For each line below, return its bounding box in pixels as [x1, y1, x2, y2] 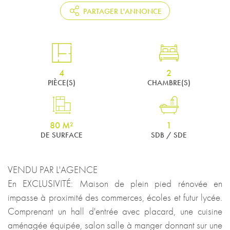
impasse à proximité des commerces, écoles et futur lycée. [8, 190, 222, 204]
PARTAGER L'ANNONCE [83, 6, 162, 16]
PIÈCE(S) [47, 77, 75, 88]
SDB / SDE [150, 129, 187, 140]
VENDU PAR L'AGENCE [8, 163, 98, 176]
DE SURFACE [40, 129, 83, 140]
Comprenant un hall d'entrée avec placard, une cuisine [8, 204, 222, 218]
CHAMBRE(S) [147, 77, 190, 88]
